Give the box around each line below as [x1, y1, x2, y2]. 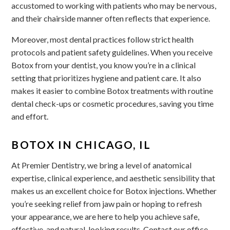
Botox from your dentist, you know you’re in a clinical [11, 60, 196, 70]
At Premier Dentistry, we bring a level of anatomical [11, 160, 192, 170]
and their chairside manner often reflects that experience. [11, 13, 210, 23]
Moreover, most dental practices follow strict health [11, 34, 194, 44]
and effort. [11, 111, 49, 121]
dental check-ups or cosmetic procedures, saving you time [11, 98, 214, 108]
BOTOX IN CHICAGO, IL [11, 138, 151, 151]
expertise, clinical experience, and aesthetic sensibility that [11, 173, 216, 183]
